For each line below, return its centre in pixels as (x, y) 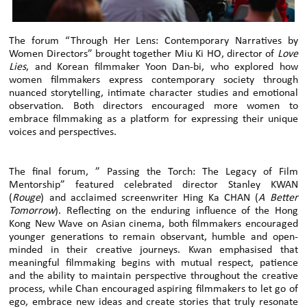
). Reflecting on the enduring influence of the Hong (176, 211)
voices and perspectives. (63, 132)
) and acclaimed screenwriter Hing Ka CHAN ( (150, 198)
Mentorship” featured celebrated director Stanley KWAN (153, 185)
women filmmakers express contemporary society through (153, 80)
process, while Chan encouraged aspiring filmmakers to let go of (153, 289)
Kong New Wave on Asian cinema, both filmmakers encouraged (153, 224)
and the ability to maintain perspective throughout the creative (153, 276)
